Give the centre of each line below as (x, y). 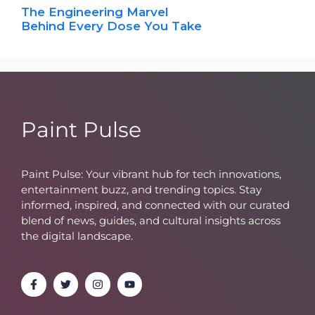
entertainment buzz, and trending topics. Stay (141, 189)
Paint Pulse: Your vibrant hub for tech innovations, (151, 174)
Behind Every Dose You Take (111, 26)
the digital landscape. (77, 236)
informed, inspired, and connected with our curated (155, 205)
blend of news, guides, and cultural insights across (151, 220)
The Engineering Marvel (95, 12)
